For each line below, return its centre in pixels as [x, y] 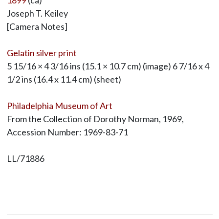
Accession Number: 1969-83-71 [67, 132]
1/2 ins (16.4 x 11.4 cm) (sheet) [64, 79]
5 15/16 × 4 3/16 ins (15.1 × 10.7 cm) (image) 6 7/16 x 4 [108, 66]
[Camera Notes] [37, 27]
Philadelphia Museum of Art [59, 106]
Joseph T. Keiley [37, 13]
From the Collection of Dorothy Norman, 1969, [95, 119]
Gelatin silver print [42, 53]
